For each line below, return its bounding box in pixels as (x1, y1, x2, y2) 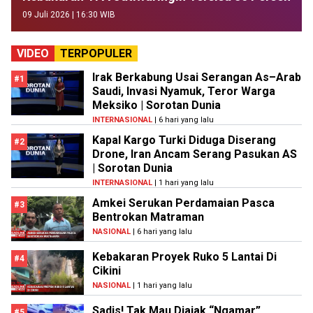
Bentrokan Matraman (92, 210, 204, 224)
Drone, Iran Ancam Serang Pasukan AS (92, 147, 297, 161)
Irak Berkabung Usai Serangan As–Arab (92, 71, 301, 85)
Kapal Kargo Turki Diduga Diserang (92, 133, 276, 147)
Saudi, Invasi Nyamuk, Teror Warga (92, 85, 275, 99)
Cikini (92, 264, 121, 278)
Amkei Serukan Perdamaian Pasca (92, 196, 275, 210)
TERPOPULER (60, 47, 132, 61)
